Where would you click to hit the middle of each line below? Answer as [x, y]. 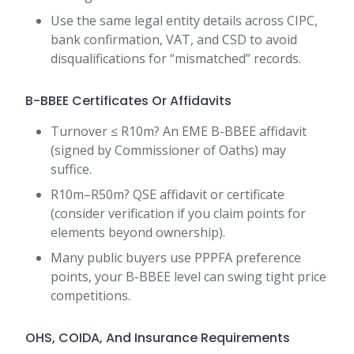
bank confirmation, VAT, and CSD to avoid [174, 40]
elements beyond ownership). [138, 233]
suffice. [71, 169]
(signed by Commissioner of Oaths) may [168, 151]
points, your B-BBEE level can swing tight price [188, 277]
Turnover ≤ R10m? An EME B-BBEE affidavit [179, 132]
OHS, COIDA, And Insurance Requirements [158, 338]
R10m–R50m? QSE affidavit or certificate [168, 195]
